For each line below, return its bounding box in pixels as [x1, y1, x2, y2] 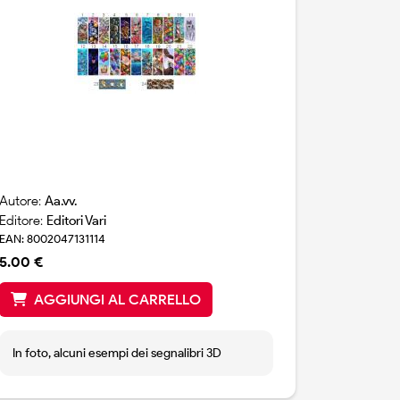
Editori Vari [46, 212, 107, 229]
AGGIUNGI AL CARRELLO [34, 291, 202, 309]
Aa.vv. [45, 193, 78, 210]
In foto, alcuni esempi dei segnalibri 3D [12, 346, 222, 362]
